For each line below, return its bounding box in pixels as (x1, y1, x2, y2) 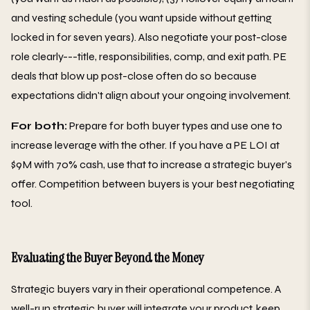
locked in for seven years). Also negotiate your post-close (11, 30, 287, 44)
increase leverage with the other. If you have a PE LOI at (11, 138, 280, 152)
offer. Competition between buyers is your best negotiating (11, 176, 295, 190)
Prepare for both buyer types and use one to (67, 118, 282, 132)
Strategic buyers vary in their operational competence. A (11, 282, 282, 295)
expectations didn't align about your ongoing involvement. (11, 88, 291, 102)
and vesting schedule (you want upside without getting (11, 10, 272, 24)
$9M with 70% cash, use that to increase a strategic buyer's (11, 157, 292, 171)
